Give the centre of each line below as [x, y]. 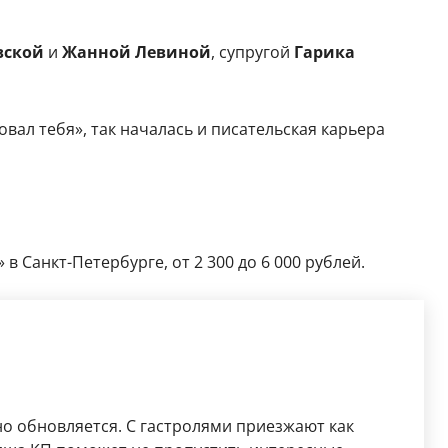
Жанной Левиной [134, 51]
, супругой [252, 51]
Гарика [324, 51]
